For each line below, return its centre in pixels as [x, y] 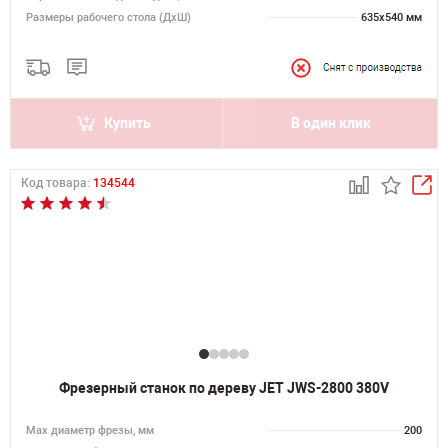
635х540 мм [391, 17]
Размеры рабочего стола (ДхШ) [108, 17]
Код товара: [57, 183]
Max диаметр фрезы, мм [90, 430]
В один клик [330, 123]
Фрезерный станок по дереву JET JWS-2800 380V [224, 388]
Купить [127, 123]
